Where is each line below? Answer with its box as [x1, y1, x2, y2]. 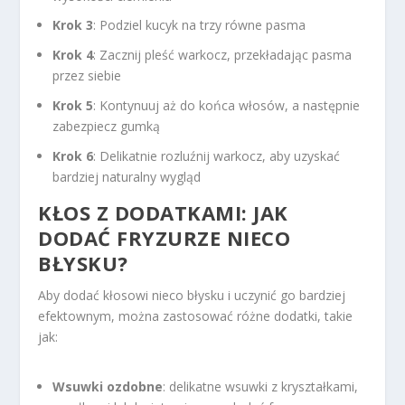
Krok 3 [52, 16, 94, 34]
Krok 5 [52, 97, 94, 114]
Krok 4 [52, 46, 94, 64]
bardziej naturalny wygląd [52, 167, 202, 185]
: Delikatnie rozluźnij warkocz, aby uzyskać [93, 146, 341, 165]
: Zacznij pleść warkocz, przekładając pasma [93, 46, 353, 64]
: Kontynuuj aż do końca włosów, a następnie [93, 97, 361, 114]
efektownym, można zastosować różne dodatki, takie [38, 306, 353, 325]
